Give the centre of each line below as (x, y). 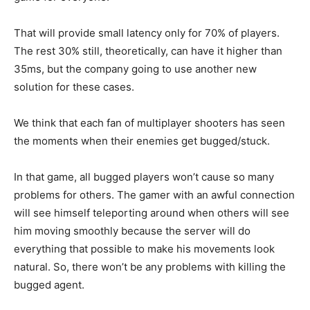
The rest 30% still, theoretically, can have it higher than (148, 51)
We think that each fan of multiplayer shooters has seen (149, 123)
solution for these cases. (74, 87)
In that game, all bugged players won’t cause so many (144, 177)
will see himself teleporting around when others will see (152, 213)
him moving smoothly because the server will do (132, 231)
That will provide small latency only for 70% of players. (147, 33)
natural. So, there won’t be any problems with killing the (150, 267)
